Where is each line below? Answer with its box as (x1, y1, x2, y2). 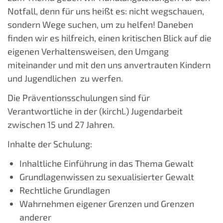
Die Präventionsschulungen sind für (7, 92, 150, 104)
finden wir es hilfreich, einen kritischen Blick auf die (7, 32, 212, 44)
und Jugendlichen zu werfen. (7, 73, 123, 84)
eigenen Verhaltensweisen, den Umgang (7, 46, 169, 57)
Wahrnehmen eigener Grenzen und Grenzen (19, 198, 194, 210)
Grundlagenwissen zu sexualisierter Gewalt (19, 171, 194, 183)
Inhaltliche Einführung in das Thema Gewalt (19, 158, 194, 169)
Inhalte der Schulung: (7, 138, 94, 150)
